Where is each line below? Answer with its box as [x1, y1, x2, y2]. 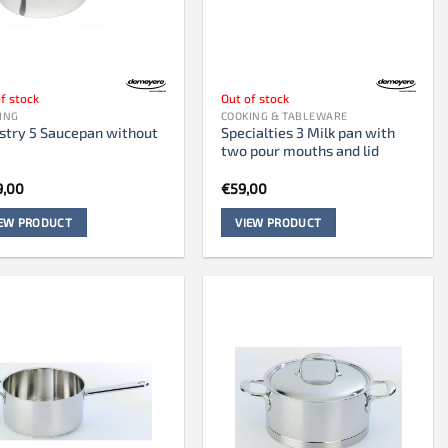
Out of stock [220, 91, 289, 106]
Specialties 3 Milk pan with [220, 124, 395, 142]
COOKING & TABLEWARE [220, 108, 348, 122]
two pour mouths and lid [220, 142, 379, 160]
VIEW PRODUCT [235, 214, 322, 229]
